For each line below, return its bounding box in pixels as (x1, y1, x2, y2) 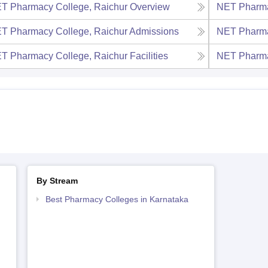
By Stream (36, 175, 78, 185)
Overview (129, 1, 170, 12)
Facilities (129, 50, 168, 61)
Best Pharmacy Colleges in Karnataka (45, 194, 188, 204)
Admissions (129, 26, 179, 36)
